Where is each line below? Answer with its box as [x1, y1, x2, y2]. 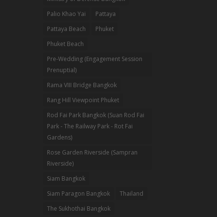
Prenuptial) [47, 66, 77, 75]
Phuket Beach [47, 40, 84, 48]
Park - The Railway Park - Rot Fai [47, 122, 133, 131]
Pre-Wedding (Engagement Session [47, 55, 143, 63]
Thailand [120, 189, 144, 198]
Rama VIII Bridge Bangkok [47, 81, 117, 90]
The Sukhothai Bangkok [47, 204, 111, 213]
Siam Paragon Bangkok [47, 189, 110, 198]
